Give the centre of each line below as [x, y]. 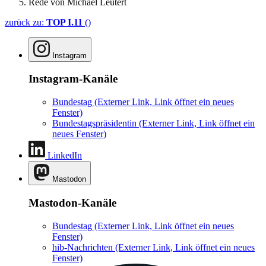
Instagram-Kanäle [73, 79]
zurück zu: [26, 22]
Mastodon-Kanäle [72, 202]
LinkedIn [65, 156]
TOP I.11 [64, 22]
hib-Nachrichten [83, 247]
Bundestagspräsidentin [94, 123]
